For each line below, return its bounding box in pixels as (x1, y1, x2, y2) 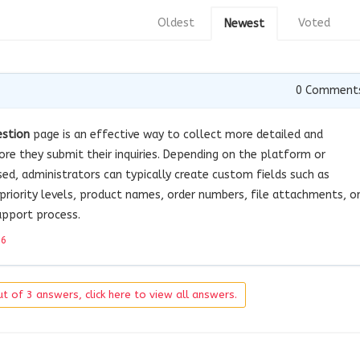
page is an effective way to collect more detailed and (30, 127, 323, 141)
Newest (224, 16, 264, 31)
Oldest (157, 15, 194, 30)
